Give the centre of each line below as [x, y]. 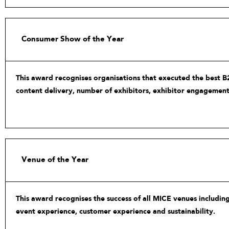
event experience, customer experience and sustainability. [116, 211]
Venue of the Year [55, 160]
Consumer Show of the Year [73, 39]
